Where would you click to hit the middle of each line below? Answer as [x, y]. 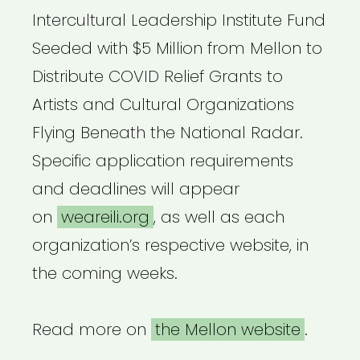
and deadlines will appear [136, 189]
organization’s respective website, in [170, 245]
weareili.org [105, 217]
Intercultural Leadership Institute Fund [179, 20]
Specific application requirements [163, 161]
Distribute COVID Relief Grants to [157, 77]
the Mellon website [228, 330]
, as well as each [219, 217]
